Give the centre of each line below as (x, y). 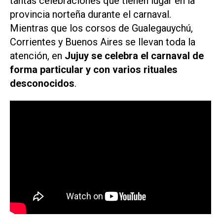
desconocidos (42, 84)
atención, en (37, 56)
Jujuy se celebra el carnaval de (134, 56)
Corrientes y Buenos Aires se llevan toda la (103, 42)
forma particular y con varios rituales (94, 70)
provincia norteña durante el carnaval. (91, 15)
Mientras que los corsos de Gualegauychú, (101, 28)
